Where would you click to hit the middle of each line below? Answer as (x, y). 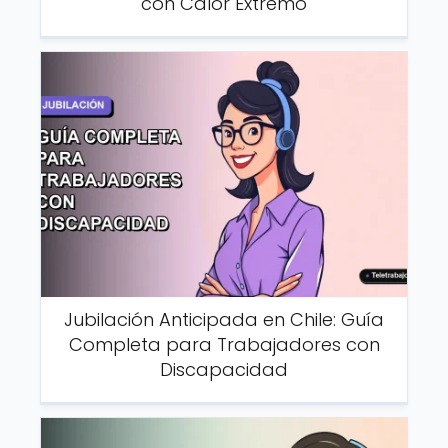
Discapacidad (224, 369)
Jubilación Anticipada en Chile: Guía (224, 319)
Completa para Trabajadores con (224, 344)
